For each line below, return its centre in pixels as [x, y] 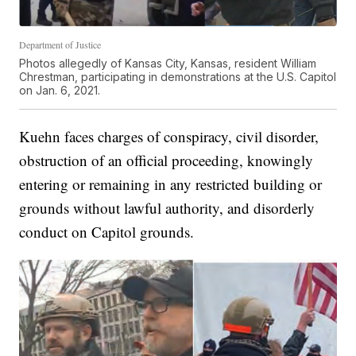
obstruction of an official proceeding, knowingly [166, 161]
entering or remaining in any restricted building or [171, 184]
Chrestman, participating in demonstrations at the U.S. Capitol [178, 77]
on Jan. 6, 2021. [60, 91]
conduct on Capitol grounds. [107, 232]
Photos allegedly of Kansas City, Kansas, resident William [168, 64]
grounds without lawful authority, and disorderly [167, 208]
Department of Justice [60, 45]
